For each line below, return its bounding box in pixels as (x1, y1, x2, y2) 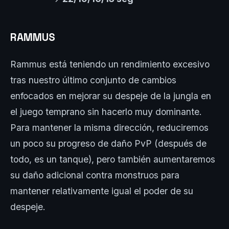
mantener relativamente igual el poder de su (10, 185, 193, 196)
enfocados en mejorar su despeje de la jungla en (10, 90, 211, 101)
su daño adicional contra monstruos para (10, 169, 179, 180)
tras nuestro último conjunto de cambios (10, 74, 176, 85)
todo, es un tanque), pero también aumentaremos (10, 153, 215, 165)
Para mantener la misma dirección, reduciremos (10, 122, 209, 133)
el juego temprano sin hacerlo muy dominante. (10, 106, 202, 117)
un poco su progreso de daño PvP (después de (10, 138, 207, 149)
